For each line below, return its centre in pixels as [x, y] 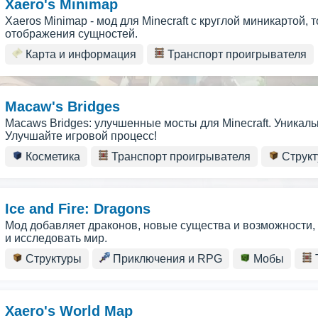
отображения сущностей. [71, 34]
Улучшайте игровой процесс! [81, 136]
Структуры [52, 259]
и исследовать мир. [56, 238]
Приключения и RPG [166, 259]
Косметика [51, 157]
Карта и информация [79, 54]
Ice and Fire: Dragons [78, 209]
